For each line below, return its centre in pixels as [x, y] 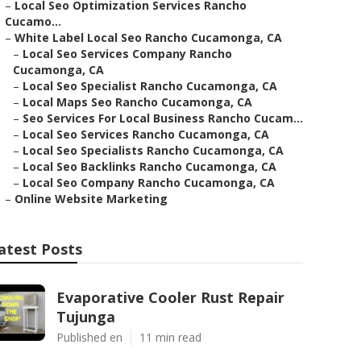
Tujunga [86, 317]
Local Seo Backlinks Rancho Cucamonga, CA [149, 166]
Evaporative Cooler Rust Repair [170, 297]
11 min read [170, 337]
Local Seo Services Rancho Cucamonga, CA [146, 134]
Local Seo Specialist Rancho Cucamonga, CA [150, 86]
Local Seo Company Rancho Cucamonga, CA [149, 183]
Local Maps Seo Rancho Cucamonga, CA [137, 102]
